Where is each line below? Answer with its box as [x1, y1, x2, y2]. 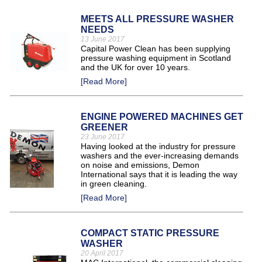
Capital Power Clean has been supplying [81, 44, 230, 53]
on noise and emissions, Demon [81, 160, 199, 170]
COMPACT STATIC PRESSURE [81, 228, 219, 238]
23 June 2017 [81, 133, 125, 141]
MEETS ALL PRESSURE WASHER [81, 14, 234, 24]
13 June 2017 [81, 35, 125, 43]
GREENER [81, 122, 128, 132]
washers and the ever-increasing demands [81, 151, 239, 160]
